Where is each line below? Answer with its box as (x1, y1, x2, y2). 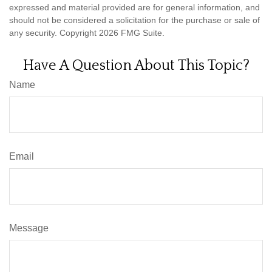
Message (9, 222, 49, 233)
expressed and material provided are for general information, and (9, 2, 260, 12)
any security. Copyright (9, 27, 99, 38)
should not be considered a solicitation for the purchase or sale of (9, 15, 260, 25)
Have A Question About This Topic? (22, 57, 250, 73)
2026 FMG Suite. (99, 27, 165, 38)
